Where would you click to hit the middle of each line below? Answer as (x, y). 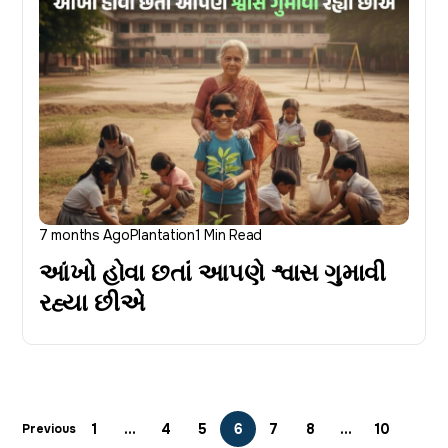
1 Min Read (228, 234)
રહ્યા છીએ (92, 302)
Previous (49, 428)
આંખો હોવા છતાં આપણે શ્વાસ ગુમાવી (212, 272)
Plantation (162, 234)
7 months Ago (84, 234)
